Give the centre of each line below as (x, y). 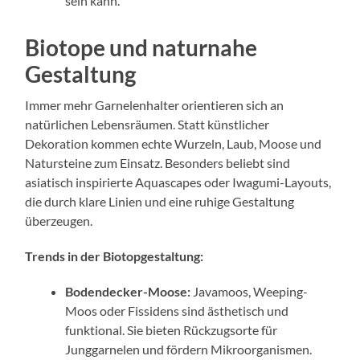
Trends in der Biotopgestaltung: (115, 256)
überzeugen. (59, 220)
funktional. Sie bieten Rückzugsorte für (172, 329)
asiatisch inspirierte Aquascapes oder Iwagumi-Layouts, (178, 182)
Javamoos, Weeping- (250, 291)
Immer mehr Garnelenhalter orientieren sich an (155, 104)
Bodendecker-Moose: (128, 291)
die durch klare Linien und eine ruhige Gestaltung (160, 201)
